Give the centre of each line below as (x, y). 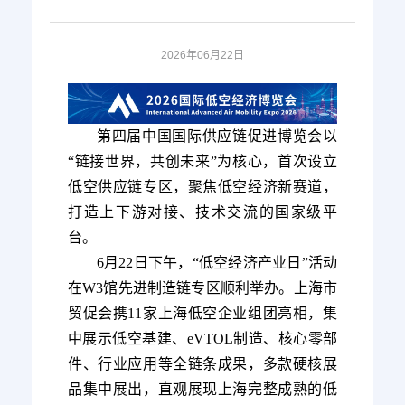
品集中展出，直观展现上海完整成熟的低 (202, 389)
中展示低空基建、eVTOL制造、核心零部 (202, 338)
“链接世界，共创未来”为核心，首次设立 (202, 161)
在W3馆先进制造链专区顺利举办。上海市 (202, 287)
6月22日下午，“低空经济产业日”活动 (217, 262)
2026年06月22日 (202, 56)
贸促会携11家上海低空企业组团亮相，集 (202, 313)
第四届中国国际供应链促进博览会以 (217, 136)
